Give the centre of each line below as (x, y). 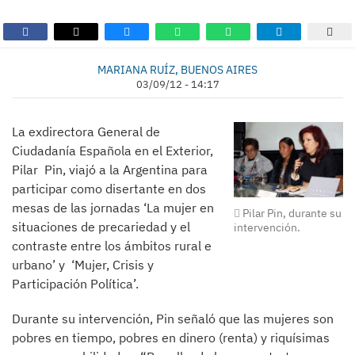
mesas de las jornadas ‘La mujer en (113, 208)
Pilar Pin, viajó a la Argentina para (110, 170)
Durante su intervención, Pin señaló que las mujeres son (173, 319)
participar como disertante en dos (109, 189)
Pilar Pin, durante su (291, 213)
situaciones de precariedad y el (101, 227)
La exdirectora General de (86, 132)
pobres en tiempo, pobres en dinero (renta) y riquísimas (171, 338)
